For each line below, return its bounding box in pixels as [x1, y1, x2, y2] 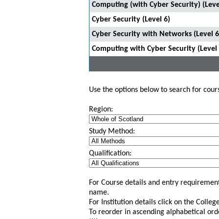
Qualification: [89, 150, 131, 157]
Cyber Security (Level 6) [92, 16, 170, 23]
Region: [89, 106, 113, 113]
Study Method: [89, 128, 135, 135]
